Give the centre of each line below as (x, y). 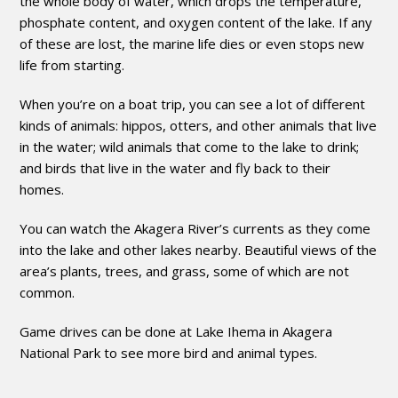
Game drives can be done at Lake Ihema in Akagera (176, 331)
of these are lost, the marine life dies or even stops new (192, 43)
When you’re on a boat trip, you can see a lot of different (193, 103)
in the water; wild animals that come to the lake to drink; (190, 146)
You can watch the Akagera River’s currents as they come (195, 228)
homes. (42, 189)
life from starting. (72, 64)
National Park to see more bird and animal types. (169, 352)
